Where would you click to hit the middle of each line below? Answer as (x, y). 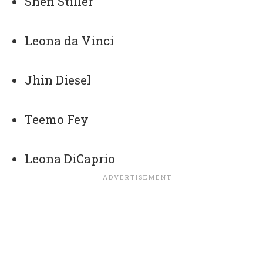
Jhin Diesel (58, 80)
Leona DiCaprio (70, 159)
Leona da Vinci (70, 41)
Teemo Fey (57, 119)
